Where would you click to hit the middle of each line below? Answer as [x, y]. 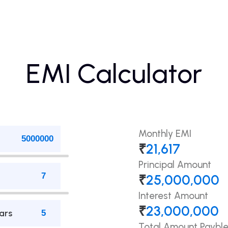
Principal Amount [175, 165]
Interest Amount [173, 196]
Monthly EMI [165, 134]
